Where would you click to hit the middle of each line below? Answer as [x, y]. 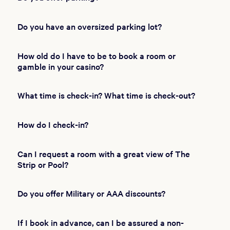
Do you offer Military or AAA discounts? [91, 193]
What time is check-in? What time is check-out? [106, 95]
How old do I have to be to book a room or [96, 55]
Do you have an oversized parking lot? [89, 26]
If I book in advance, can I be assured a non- [100, 222]
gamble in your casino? [60, 66]
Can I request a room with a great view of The [103, 153]
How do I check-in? [53, 124]
